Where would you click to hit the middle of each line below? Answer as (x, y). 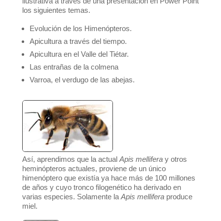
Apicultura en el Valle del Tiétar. (79, 54)
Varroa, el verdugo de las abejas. (82, 80)
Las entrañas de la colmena (74, 67)
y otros (175, 159)
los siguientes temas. (56, 10)
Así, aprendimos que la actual (71, 159)
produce (179, 197)
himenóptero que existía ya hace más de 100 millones (109, 178)
